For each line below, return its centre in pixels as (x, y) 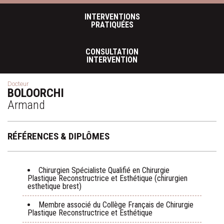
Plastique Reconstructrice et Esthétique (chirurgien (107, 178)
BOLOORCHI (36, 93)
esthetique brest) (54, 186)
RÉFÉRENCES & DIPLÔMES (58, 136)
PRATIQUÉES (112, 25)
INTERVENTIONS (112, 17)
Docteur (18, 84)
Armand (26, 105)
